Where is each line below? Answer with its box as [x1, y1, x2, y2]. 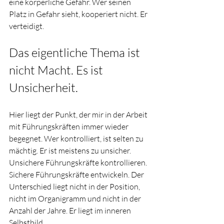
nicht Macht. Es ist [9, 62, 105, 77]
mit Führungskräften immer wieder [9, 121, 130, 131]
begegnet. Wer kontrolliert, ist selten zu [9, 133, 145, 143]
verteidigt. [9, 21, 44, 31]
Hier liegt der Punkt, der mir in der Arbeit [9, 109, 149, 119]
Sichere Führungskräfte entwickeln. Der [9, 169, 145, 179]
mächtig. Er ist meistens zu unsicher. [9, 145, 132, 155]
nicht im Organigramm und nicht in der [9, 193, 142, 203]
